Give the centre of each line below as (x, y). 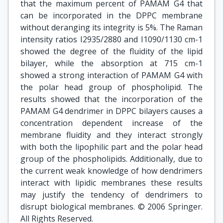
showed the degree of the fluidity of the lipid (111, 51)
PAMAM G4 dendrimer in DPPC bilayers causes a (111, 111)
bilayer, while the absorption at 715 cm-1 (111, 63)
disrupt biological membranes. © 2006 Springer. (111, 207)
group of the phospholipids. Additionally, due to (111, 159)
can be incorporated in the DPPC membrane (111, 15)
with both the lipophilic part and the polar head (111, 147)
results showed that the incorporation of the (111, 99)
